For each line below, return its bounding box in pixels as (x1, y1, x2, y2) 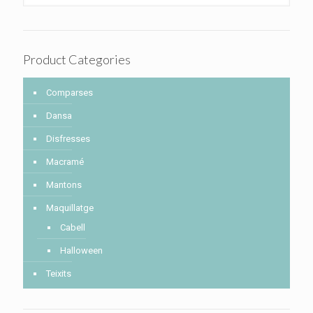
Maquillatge (46, 203, 94, 214)
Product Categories (23, 52, 131, 68)
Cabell (60, 222, 85, 233)
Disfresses (46, 133, 90, 145)
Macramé (46, 156, 84, 168)
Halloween (60, 245, 103, 256)
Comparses (46, 87, 93, 99)
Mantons (46, 180, 82, 191)
